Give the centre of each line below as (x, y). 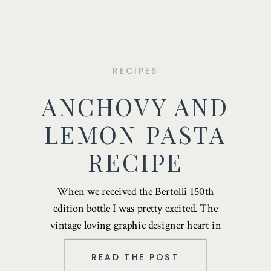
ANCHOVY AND (135, 106)
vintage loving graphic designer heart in (135, 225)
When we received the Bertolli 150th (135, 191)
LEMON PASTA (135, 134)
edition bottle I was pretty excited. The (135, 208)
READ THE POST (135, 256)
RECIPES (135, 70)
